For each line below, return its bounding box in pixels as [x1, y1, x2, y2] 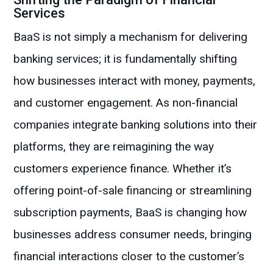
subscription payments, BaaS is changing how [13, 205, 247, 220]
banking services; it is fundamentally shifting [13, 52, 238, 66]
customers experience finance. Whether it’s [13, 161, 232, 176]
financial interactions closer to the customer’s [13, 249, 245, 264]
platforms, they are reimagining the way [13, 140, 214, 154]
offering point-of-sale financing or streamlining [13, 183, 252, 198]
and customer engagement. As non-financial [13, 96, 238, 110]
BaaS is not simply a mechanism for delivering [13, 30, 248, 44]
